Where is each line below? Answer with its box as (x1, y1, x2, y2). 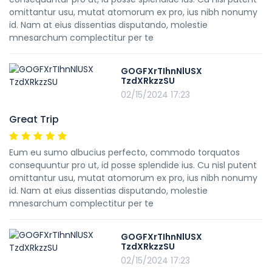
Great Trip (9, 112, 59, 126)
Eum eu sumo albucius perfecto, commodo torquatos (9, 146, 240, 158)
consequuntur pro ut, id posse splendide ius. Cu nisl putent (9, 159, 257, 171)
